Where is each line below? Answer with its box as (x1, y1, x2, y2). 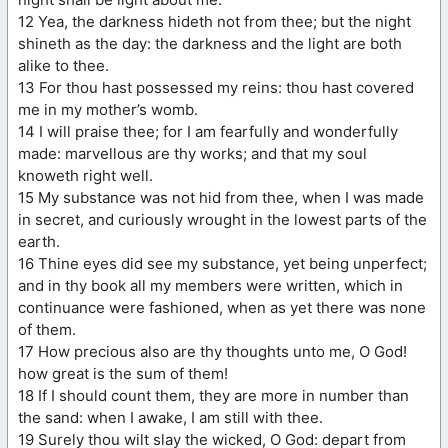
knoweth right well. (18, 165, 153, 185)
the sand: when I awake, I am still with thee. (18, 407, 323, 427)
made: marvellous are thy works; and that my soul (18, 143, 367, 163)
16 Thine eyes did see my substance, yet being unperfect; (18, 253, 427, 273)
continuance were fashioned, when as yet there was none (18, 297, 426, 317)
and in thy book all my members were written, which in (18, 275, 403, 295)
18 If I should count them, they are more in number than (18, 385, 409, 405)
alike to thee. (18, 55, 109, 75)
